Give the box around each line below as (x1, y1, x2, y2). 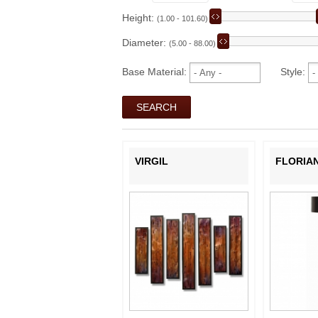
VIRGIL (135, 155, 168, 167)
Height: (122, 12, 157, 24)
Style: (261, 66, 308, 78)
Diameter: (122, 37, 169, 49)
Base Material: (122, 66, 190, 78)
